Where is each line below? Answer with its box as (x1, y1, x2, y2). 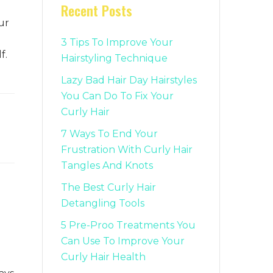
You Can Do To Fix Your (60, 90, 174, 102)
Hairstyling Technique (60, 52, 168, 65)
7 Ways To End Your (60, 128, 158, 140)
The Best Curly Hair (60, 182, 156, 194)
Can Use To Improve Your (60, 235, 185, 247)
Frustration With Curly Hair (60, 144, 193, 156)
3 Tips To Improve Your (60, 37, 173, 49)
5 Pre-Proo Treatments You (60, 219, 196, 232)
